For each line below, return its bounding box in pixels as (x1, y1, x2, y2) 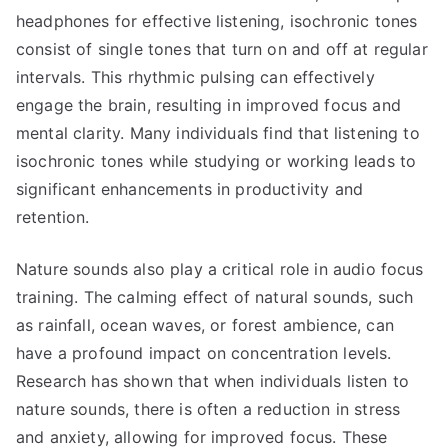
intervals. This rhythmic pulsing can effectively (16, 67, 375, 87)
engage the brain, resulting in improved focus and (16, 95, 401, 115)
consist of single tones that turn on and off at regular (16, 39, 428, 59)
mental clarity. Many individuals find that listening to (16, 123, 420, 143)
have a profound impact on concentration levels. (16, 343, 392, 363)
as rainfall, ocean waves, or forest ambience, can (16, 315, 394, 335)
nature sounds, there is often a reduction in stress (16, 399, 401, 419)
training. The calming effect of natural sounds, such (16, 287, 414, 307)
